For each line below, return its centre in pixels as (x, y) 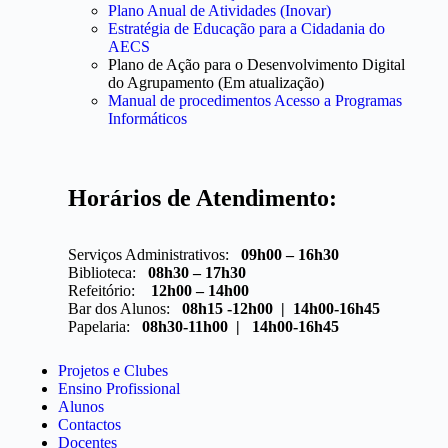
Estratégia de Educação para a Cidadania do (246, 28)
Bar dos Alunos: (125, 308)
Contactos (89, 424)
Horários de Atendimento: (202, 198)
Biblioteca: (108, 272)
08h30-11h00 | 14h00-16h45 (240, 326)
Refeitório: (109, 290)
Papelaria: (105, 326)
